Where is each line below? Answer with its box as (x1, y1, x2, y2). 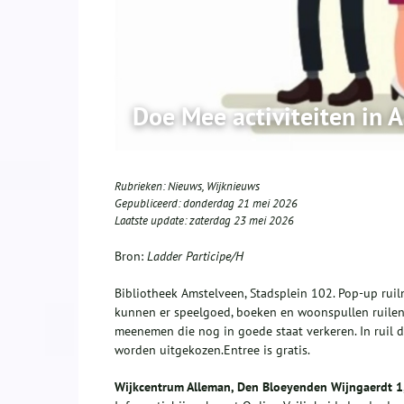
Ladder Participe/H (143, 248, 243, 265)
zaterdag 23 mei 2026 (189, 213, 294, 229)
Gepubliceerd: (115, 196, 183, 212)
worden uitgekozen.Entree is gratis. (115, 342, 310, 359)
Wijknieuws (207, 179, 260, 195)
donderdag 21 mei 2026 (183, 196, 298, 212)
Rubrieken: (115, 179, 168, 195)
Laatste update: (115, 213, 189, 229)
